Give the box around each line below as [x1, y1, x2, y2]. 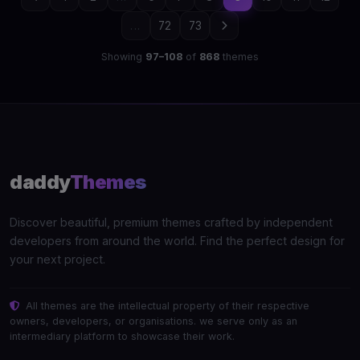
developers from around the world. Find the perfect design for [10, 234, 345, 248]
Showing [101, 51, 145, 63]
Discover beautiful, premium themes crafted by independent [10, 215, 333, 230]
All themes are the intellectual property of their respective [22, 300, 309, 313]
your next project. [10, 252, 105, 267]
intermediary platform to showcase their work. [10, 330, 235, 343]
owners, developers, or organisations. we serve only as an [10, 315, 297, 328]
